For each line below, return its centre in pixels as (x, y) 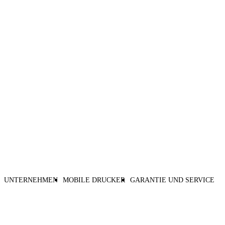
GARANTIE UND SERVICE (172, 180)
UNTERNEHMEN (31, 180)
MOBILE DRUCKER (94, 180)
